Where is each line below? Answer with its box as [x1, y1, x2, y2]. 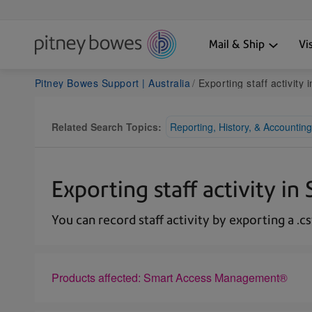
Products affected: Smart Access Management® [51, 269, 288, 286]
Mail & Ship [208, 37, 265, 51]
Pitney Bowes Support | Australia [34, 75, 191, 90]
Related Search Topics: [51, 119, 162, 134]
